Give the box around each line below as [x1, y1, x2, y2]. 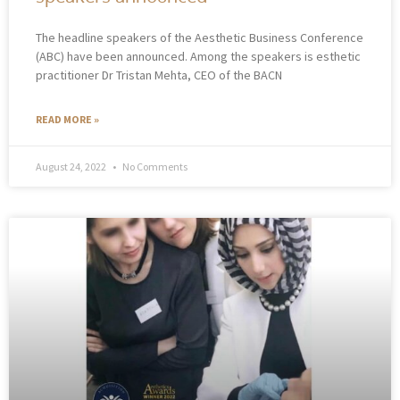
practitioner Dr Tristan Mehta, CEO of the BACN [36, 66, 282, 83]
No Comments [121, 159, 187, 173]
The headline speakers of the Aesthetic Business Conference [36, 29, 363, 46]
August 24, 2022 [36, 159, 108, 173]
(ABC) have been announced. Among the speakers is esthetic [36, 47, 361, 64]
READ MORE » [36, 112, 99, 126]
